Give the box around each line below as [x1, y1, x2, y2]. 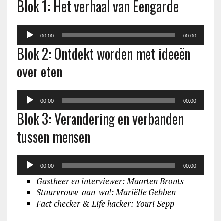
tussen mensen [16, 126, 90, 147]
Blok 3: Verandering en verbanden [16, 108, 184, 129]
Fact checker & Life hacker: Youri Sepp [36, 197, 174, 209]
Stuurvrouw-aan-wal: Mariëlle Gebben [36, 186, 176, 198]
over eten [16, 61, 62, 81]
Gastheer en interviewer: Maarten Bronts [36, 175, 184, 186]
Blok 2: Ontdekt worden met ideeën [16, 43, 190, 64]
